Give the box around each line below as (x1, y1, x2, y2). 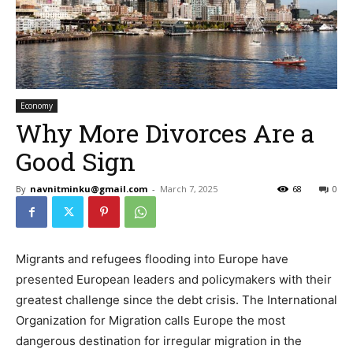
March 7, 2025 (160, 183, 217, 195)
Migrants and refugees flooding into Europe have (16, 251, 288, 267)
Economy (20, 100, 53, 112)
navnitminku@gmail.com (30, 183, 147, 195)
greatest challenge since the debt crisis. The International (16, 292, 337, 308)
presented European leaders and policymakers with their (16, 272, 332, 288)
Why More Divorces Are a (16, 116, 314, 150)
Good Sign (16, 144, 136, 179)
